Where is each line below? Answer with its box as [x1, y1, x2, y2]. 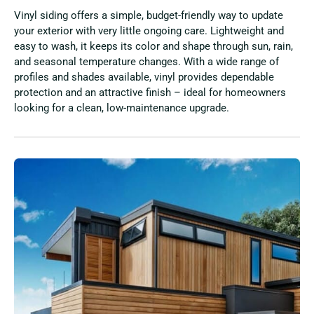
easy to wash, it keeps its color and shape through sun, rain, [14, 40, 293, 53]
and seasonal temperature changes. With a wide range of [14, 55, 279, 69]
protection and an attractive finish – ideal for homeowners [14, 86, 286, 100]
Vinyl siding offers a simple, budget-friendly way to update [14, 9, 283, 22]
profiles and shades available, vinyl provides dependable [14, 71, 274, 84]
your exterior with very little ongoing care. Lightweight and [14, 25, 284, 38]
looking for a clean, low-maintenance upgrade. [14, 102, 229, 115]
